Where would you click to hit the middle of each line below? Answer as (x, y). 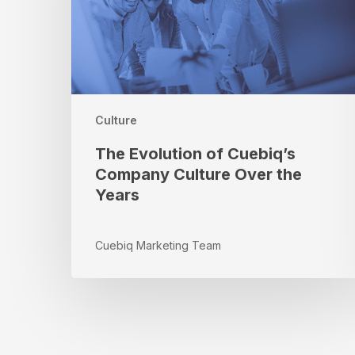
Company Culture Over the (198, 175)
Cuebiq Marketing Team (158, 246)
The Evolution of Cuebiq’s (195, 154)
